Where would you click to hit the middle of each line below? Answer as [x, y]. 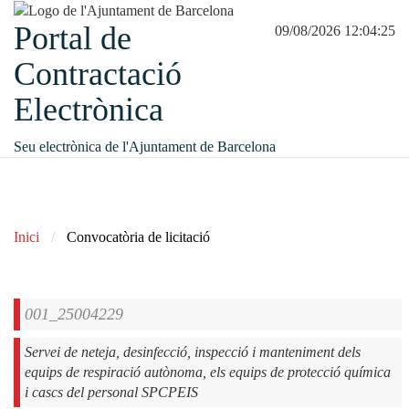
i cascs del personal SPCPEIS [111, 392]
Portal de [73, 39]
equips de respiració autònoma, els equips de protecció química [208, 372]
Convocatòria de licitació [138, 236]
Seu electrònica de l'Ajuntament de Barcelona [145, 147]
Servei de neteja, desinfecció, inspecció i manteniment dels [193, 351]
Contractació [98, 74]
